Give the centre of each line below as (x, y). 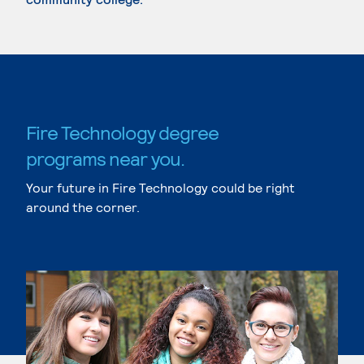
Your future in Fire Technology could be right (160, 187)
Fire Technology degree (122, 132)
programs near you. (105, 158)
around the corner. (83, 207)
